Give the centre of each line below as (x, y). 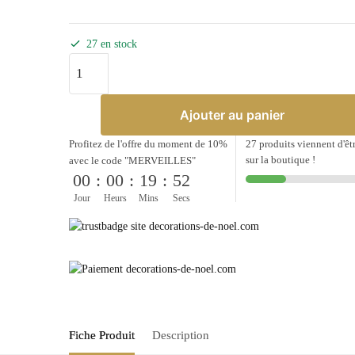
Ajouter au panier (232, 115)
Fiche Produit (102, 335)
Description (181, 335)
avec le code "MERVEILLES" (133, 160)
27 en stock (112, 44)
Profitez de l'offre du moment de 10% (149, 143)
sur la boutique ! (281, 159)
